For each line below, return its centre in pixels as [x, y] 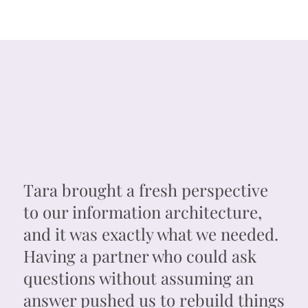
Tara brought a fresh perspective [145, 190]
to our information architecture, [142, 212]
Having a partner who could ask [140, 256]
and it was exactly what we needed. [151, 234]
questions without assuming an [138, 278]
